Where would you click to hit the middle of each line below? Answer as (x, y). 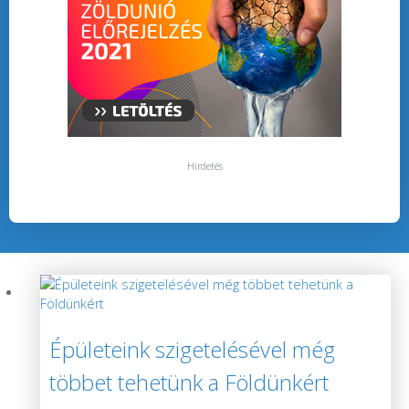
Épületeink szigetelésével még (192, 350)
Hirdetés (204, 167)
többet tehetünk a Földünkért (189, 383)
